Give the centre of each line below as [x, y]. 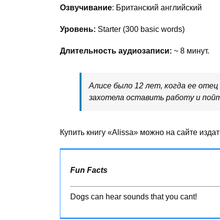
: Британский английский [157, 7]
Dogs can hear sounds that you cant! [134, 196]
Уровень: [78, 29]
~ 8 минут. [191, 51]
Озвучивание [86, 7]
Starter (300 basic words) [140, 29]
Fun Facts [89, 170]
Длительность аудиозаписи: [116, 51]
